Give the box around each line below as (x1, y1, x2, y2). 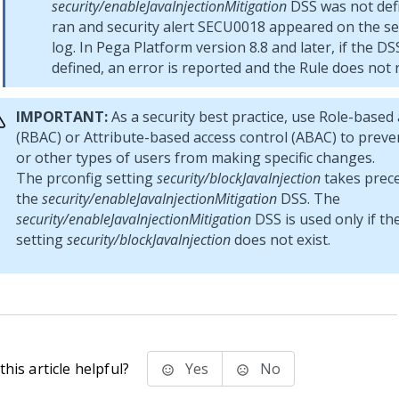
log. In (52, 37, 96, 57)
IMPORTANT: (16, 107, 108, 126)
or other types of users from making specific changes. (16, 148, 375, 167)
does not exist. (231, 230, 330, 249)
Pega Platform (96, 37, 192, 57)
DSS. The (277, 189, 340, 208)
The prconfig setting (16, 168, 157, 188)
